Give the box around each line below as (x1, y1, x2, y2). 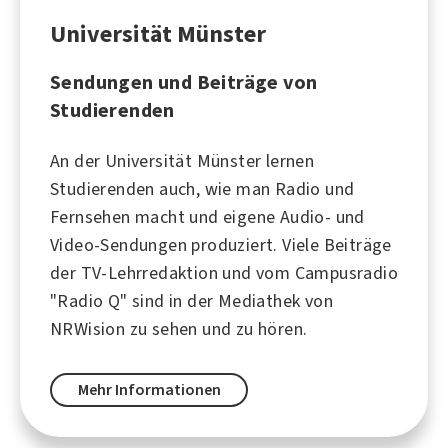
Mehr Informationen (77, 379, 221, 400)
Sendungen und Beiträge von (50, 68, 318, 96)
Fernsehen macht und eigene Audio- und (50, 204, 365, 229)
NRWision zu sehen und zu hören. (50, 316, 308, 341)
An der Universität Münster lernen (50, 148, 315, 173)
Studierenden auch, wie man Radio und (50, 176, 355, 201)
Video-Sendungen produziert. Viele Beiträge (50, 232, 392, 257)
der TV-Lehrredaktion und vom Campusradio (50, 260, 398, 285)
